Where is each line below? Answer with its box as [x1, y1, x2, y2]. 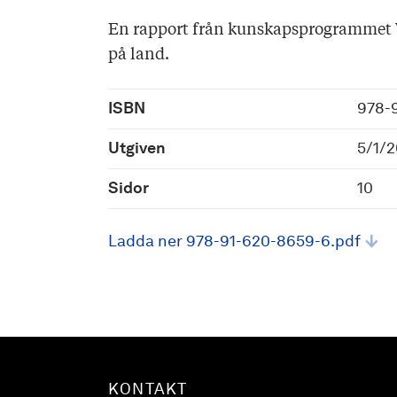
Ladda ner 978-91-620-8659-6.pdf [108, 234, 361, 250]
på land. [108, 47, 169, 63]
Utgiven [108, 141, 166, 157]
